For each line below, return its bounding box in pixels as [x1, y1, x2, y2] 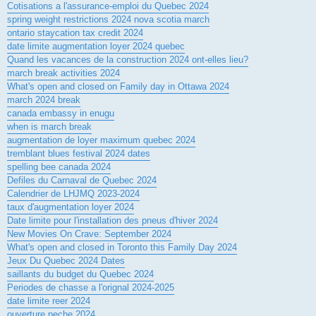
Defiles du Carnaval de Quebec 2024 [7, 174, 157, 186]
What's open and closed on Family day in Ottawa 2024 [7, 80, 229, 92]
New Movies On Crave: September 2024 [7, 228, 171, 239]
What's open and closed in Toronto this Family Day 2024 [7, 241, 237, 253]
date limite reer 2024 [7, 295, 90, 306]
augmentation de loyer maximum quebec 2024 [7, 134, 195, 145]
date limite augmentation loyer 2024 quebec [7, 40, 185, 51]
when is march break [7, 121, 92, 132]
